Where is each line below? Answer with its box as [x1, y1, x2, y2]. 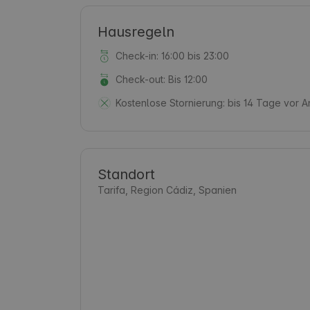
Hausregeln [98, 23, 174, 40]
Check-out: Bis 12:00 [115, 73, 208, 85]
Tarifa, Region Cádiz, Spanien [98, 183, 237, 196]
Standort [98, 165, 155, 183]
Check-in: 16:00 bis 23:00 [115, 49, 229, 62]
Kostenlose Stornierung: [115, 96, 225, 109]
